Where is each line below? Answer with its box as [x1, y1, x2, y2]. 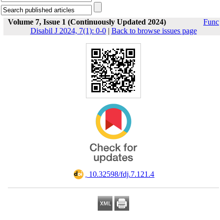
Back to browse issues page [111, 27, 197, 35]
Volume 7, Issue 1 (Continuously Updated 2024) [8, 18, 166, 26]
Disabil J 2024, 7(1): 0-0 [30, 27, 106, 35]
